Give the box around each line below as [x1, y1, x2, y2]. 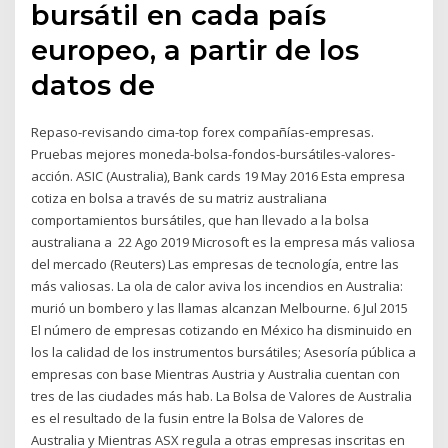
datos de [31, 67, 164, 102]
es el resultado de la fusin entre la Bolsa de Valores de [31, 408, 365, 427]
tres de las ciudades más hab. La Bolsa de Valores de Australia [31, 386, 413, 405]
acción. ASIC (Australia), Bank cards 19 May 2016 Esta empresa [31, 166, 406, 185]
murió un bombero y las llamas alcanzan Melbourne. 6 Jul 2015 [31, 298, 409, 317]
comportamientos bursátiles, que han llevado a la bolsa [31, 210, 370, 229]
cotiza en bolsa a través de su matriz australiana [31, 188, 328, 207]
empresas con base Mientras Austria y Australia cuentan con [31, 364, 401, 383]
